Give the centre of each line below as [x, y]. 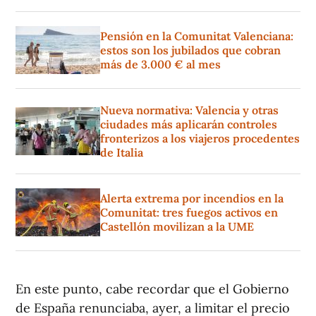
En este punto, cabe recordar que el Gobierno [152, 289]
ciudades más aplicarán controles [189, 124]
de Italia [122, 153]
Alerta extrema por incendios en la [192, 199]
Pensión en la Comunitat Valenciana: [197, 36]
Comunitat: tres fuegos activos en [189, 213]
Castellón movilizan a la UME [177, 227]
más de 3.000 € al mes [160, 65]
